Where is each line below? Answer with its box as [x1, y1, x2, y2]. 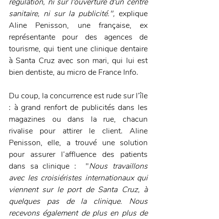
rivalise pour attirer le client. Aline [9, 126, 148, 137]
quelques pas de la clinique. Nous [9, 196, 148, 207]
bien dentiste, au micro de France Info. [9, 67, 140, 78]
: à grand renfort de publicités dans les [9, 102, 148, 113]
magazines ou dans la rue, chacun [9, 114, 148, 125]
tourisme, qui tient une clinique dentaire [9, 44, 148, 55]
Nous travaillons [89, 161, 148, 172]
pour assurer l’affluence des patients [9, 149, 148, 160]
